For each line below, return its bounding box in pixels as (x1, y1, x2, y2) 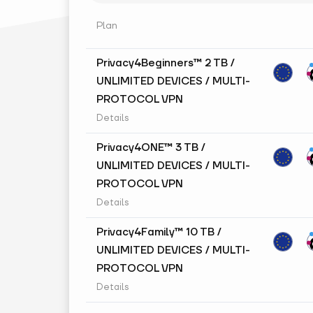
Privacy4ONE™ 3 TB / (96, 141, 205, 154)
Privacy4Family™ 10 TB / (96, 226, 221, 239)
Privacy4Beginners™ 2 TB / (96, 57, 235, 70)
